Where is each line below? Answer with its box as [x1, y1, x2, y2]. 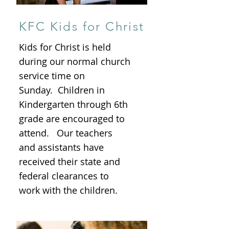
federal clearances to [19, 170, 109, 182]
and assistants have [19, 141, 104, 153]
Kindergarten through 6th [19, 98, 128, 110]
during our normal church [19, 55, 130, 67]
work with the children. [19, 184, 123, 196]
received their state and [19, 155, 120, 168]
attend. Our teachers [19, 127, 112, 139]
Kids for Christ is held [19, 41, 111, 53]
